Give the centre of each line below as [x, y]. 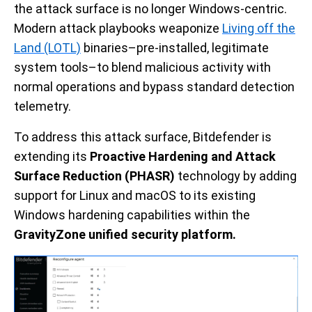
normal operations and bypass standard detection [154, 87]
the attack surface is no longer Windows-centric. [150, 9]
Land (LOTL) [47, 48]
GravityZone [51, 234]
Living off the [259, 28]
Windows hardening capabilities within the [132, 215]
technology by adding [236, 176]
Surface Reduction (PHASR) [94, 176]
